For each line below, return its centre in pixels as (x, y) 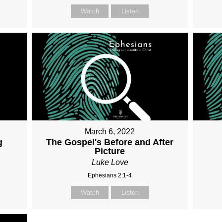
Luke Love (110, 163)
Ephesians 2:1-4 (110, 176)
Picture (110, 151)
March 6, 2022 (110, 132)
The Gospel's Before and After (110, 142)
